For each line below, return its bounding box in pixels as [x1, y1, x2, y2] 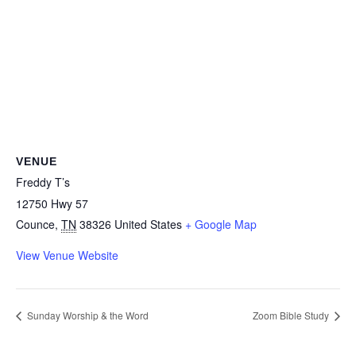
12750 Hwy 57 [16, 195, 88, 212]
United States [114, 216, 182, 233]
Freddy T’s [16, 174, 70, 191]
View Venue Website [16, 247, 118, 264]
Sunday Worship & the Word [25, 308, 149, 322]
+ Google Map [185, 216, 257, 233]
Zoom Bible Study [253, 308, 331, 322]
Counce [16, 216, 55, 233]
